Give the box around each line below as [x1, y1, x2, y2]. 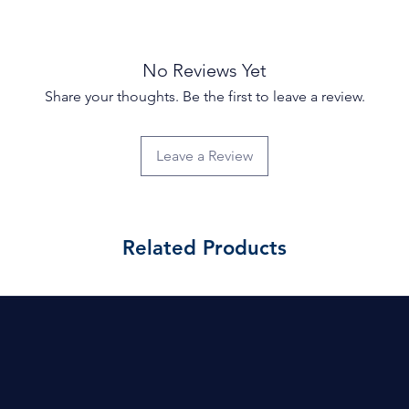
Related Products [122, 236, 287, 261]
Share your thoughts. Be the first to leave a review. [44, 88, 365, 106]
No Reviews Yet [142, 59, 267, 82]
